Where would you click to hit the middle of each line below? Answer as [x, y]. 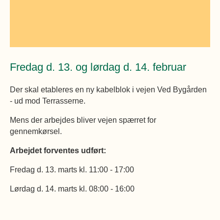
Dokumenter [186, 35]
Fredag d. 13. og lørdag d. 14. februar [98, 67]
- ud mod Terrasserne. [48, 101]
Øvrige [199, 13]
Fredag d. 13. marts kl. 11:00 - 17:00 [72, 170]
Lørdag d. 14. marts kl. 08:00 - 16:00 [72, 189]
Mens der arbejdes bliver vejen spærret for [83, 120]
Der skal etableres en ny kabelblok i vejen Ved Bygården [108, 90]
